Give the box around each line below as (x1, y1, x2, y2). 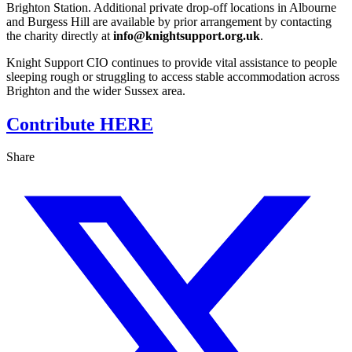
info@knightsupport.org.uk (110, 28, 260, 42)
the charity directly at (6, 28, 110, 42)
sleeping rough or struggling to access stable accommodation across (6, 69, 339, 83)
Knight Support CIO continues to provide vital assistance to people (6, 55, 337, 69)
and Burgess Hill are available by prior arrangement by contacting (6, 14, 332, 28)
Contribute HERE (6, 113, 153, 134)
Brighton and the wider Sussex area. (6, 83, 189, 97)
